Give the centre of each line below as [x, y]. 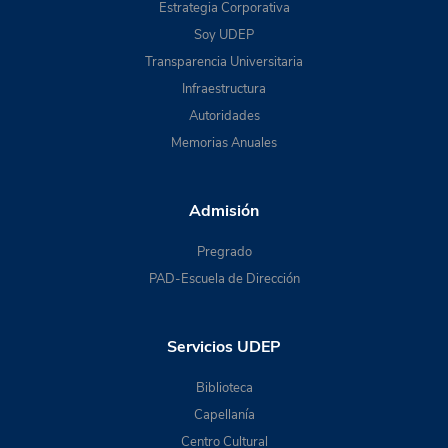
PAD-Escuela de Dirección [224, 278]
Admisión [224, 210]
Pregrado [224, 251]
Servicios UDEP [224, 346]
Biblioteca [224, 387]
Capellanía [224, 414]
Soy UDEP [224, 34]
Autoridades [224, 115]
